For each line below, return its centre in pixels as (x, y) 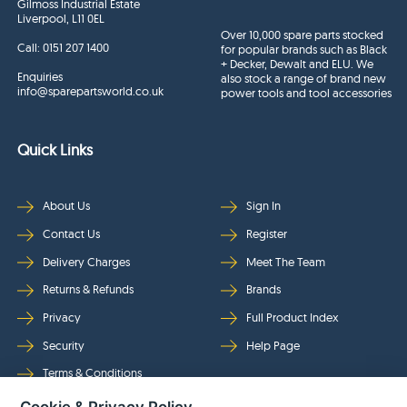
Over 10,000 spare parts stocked (303, 35)
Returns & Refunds (89, 289)
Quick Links (55, 150)
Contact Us (72, 234)
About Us (67, 206)
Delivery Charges (87, 261)
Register (267, 234)
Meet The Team (286, 261)
